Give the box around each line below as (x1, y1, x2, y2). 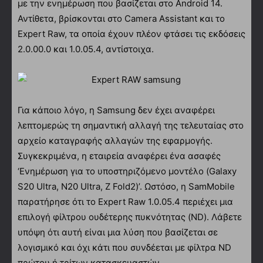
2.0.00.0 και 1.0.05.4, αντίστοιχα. (18, 43, 154, 55)
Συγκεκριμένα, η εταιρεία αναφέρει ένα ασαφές (18, 150, 221, 161)
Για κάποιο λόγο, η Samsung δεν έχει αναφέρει (18, 104, 215, 116)
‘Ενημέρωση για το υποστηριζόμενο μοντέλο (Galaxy (18, 165, 237, 177)
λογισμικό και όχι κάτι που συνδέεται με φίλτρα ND (18, 241, 231, 253)
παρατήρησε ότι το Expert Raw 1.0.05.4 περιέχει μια (18, 195, 233, 207)
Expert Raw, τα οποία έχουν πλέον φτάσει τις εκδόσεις (18, 28, 245, 39)
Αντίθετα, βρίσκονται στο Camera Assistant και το (18, 12, 225, 24)
